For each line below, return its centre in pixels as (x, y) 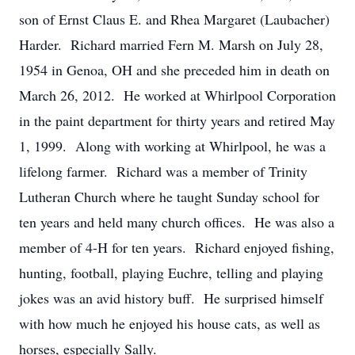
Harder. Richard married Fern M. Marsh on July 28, (171, 44)
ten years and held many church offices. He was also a (177, 222)
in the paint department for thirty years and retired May (177, 120)
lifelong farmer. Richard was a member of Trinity (163, 171)
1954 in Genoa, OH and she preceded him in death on (174, 70)
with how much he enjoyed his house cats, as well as (170, 323)
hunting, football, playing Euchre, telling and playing (171, 273)
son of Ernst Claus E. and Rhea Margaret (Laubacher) (174, 19)
